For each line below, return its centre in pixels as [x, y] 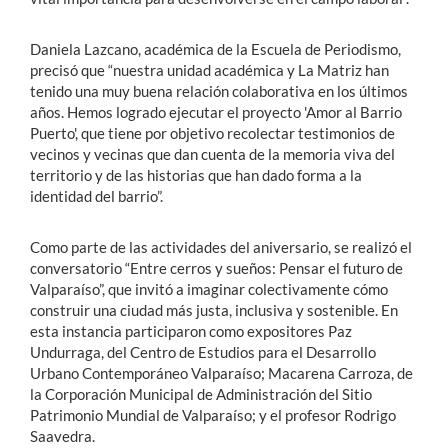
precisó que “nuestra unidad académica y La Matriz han [209, 69]
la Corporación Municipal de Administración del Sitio [201, 393]
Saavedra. [62, 435]
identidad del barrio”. [96, 195]
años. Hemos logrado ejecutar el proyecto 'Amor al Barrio [216, 111]
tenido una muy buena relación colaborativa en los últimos [219, 90]
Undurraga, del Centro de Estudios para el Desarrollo [203, 351]
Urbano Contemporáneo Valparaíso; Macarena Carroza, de [221, 372]
